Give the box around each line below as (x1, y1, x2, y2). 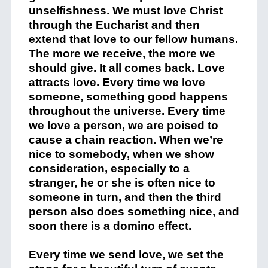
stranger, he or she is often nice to (28, 176, 215, 190)
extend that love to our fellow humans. (28, 33, 238, 46)
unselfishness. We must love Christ (28, 4, 223, 17)
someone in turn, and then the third (28, 191, 221, 204)
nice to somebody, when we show (28, 148, 214, 161)
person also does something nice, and (28, 205, 239, 218)
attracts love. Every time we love (28, 76, 205, 89)
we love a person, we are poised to (28, 119, 218, 132)
